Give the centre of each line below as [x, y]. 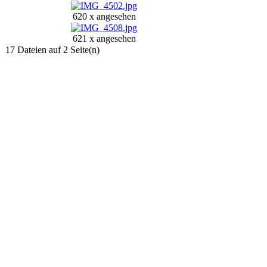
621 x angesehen [104, 38]
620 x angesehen [104, 16]
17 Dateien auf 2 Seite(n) [52, 49]
